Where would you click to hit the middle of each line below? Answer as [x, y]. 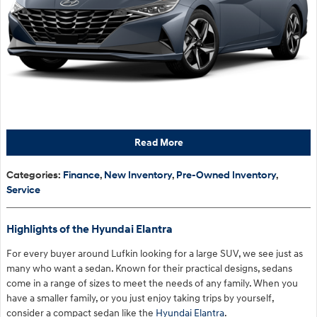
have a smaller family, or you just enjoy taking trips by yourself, [140, 298]
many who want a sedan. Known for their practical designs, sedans [149, 268]
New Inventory [138, 175]
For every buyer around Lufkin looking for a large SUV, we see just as [155, 253]
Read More [158, 142]
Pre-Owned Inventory [226, 175]
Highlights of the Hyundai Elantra [90, 229]
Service [23, 190]
